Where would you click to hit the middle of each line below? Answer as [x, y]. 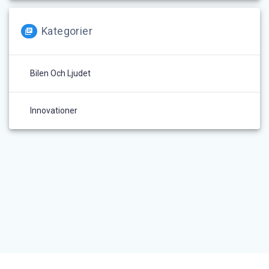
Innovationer [54, 110]
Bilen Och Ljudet [60, 73]
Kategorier [67, 31]
